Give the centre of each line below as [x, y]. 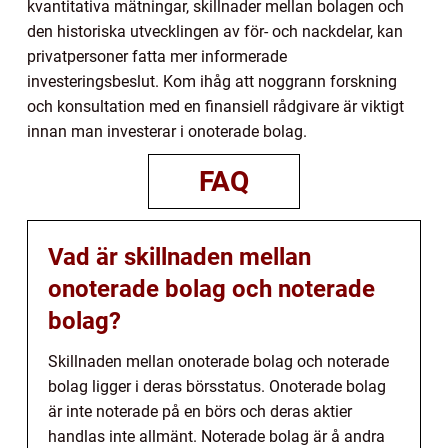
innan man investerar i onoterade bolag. [167, 131]
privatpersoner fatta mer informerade [157, 56]
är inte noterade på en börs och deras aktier [200, 411]
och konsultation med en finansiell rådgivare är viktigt [215, 106]
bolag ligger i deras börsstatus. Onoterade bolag [217, 386]
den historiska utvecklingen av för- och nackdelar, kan [215, 31]
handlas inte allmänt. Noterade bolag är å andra [216, 436]
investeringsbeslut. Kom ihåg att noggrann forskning [212, 81]
